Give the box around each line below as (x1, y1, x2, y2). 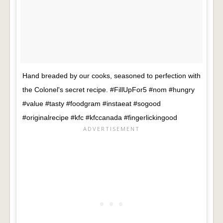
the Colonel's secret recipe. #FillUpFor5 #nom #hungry (22, 86, 195, 94)
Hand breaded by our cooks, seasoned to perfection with (22, 72, 201, 80)
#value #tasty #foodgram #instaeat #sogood (22, 100, 161, 108)
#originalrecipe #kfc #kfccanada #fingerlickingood (22, 113, 177, 122)
